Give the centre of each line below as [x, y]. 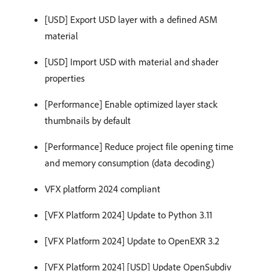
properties [65, 78]
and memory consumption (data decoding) [129, 162]
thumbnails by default [88, 120]
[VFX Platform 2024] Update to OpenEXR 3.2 [132, 240]
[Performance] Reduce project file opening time [139, 146]
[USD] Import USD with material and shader [132, 61]
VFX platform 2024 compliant [103, 188]
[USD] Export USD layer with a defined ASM [131, 19]
